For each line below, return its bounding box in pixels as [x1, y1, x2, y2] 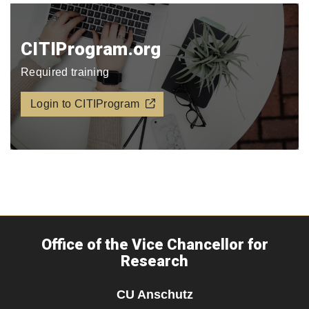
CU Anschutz [116, 287, 193, 301]
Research [121, 252, 188, 270]
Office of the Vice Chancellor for [41, 236, 268, 253]
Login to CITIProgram [30, 98, 140, 110]
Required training [21, 66, 110, 78]
